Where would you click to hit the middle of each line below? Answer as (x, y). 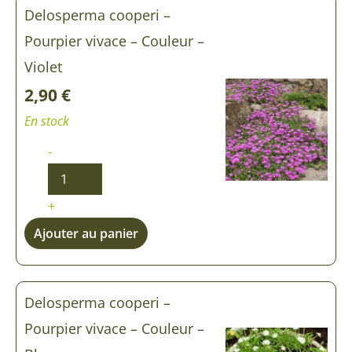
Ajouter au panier (86, 233)
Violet (43, 66)
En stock (47, 121)
